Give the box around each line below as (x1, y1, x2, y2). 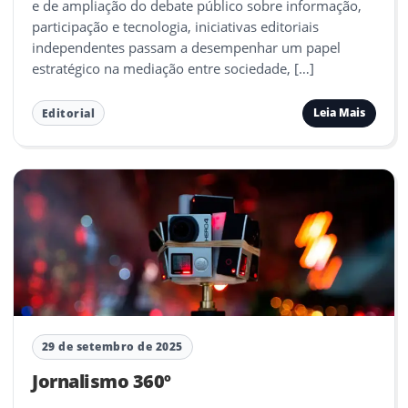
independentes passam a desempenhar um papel (32, 37, 341, 56)
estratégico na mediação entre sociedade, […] (32, 58, 314, 77)
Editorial (41, 106, 96, 120)
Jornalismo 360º (32, 368, 171, 393)
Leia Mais (312, 105, 365, 121)
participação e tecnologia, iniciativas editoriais (32, 16, 319, 36)
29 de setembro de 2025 (41, 340, 183, 354)
